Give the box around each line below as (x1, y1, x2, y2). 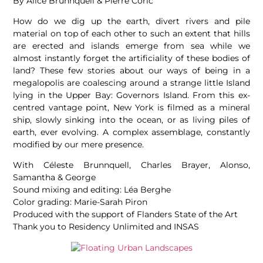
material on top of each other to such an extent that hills (13, 28, 250, 39)
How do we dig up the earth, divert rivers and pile (13, 16, 250, 27)
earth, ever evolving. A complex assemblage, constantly (13, 127, 250, 138)
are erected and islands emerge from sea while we (13, 41, 250, 52)
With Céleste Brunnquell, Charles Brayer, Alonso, (13, 160, 250, 171)
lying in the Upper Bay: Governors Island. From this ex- (13, 90, 250, 101)
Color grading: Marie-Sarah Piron (13, 197, 148, 208)
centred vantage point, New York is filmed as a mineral (13, 102, 250, 113)
